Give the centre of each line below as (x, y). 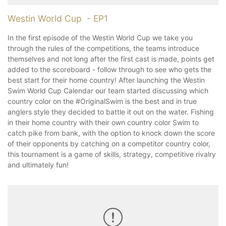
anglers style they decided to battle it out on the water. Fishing (111, 111)
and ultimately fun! (38, 164)
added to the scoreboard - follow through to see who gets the (109, 69)
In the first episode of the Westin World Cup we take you (100, 37)
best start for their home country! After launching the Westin (106, 80)
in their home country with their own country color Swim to (103, 122)
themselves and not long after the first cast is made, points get (111, 59)
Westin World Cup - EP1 (58, 18)
